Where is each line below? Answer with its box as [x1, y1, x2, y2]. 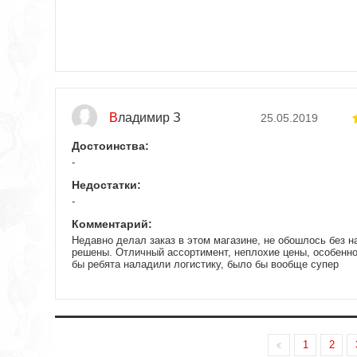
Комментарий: [72, 217, 152, 230]
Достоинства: [72, 139, 149, 152]
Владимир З [118, 110, 181, 124]
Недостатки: [72, 178, 141, 191]
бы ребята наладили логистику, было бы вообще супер [72, 257, 339, 270]
